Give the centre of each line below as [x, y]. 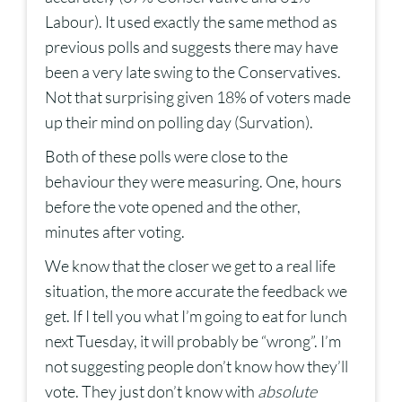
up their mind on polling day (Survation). [179, 122]
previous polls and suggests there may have [192, 47]
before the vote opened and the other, [173, 207]
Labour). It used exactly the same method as [191, 22]
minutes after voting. [115, 232]
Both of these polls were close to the [166, 157]
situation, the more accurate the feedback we [196, 291]
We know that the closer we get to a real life [190, 266]
